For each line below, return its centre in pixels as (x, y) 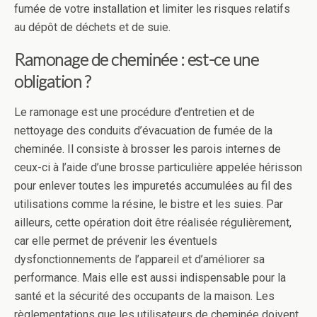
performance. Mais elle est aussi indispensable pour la (150, 278)
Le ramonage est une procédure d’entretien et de (134, 112)
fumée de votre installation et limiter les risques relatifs (152, 9)
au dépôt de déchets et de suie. (94, 27)
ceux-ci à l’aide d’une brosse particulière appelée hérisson (158, 167)
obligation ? (52, 81)
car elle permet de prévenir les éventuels (116, 241)
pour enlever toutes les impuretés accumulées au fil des (153, 186)
